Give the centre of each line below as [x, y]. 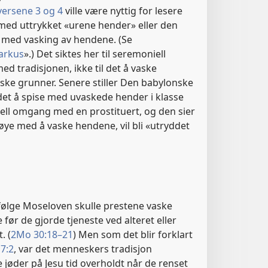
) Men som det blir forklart [133, 234]
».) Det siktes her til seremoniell [95, 54]
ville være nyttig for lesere [123, 11]
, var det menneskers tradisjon [83, 249]
